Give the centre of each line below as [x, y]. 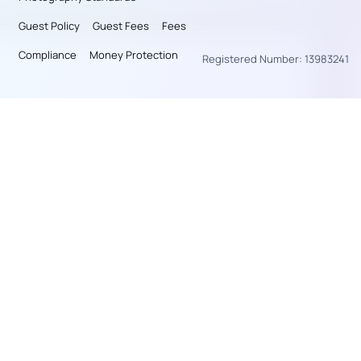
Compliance [48, 55]
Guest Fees [121, 26]
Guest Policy [49, 26]
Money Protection [134, 55]
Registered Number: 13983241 [276, 59]
